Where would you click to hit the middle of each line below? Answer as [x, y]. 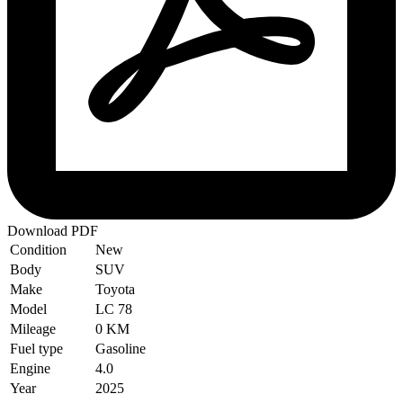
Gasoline [121, 348]
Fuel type [36, 348]
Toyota [115, 289]
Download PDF [53, 230]
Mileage [33, 328]
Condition [38, 249]
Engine [30, 368]
